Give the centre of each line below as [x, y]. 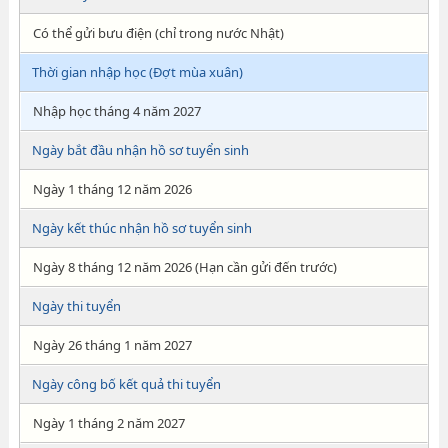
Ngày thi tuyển [76, 306]
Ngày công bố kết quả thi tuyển [126, 384]
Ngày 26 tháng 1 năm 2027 [112, 345]
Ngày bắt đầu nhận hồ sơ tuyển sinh [140, 150]
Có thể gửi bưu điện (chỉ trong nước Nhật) [158, 33]
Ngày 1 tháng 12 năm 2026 [112, 189]
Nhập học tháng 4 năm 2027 [116, 111]
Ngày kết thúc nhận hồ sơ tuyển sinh [141, 228]
